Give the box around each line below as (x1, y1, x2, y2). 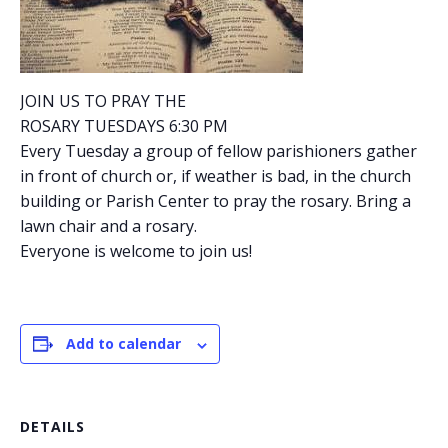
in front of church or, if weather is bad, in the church (20, 165, 411, 188)
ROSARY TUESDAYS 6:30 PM (20, 115, 228, 138)
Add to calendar (66, 334, 181, 354)
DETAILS (20, 417, 85, 437)
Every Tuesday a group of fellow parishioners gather (20, 140, 417, 163)
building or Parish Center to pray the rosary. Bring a (20, 190, 411, 213)
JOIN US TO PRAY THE (20, 90, 186, 113)
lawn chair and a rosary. (20, 215, 197, 238)
